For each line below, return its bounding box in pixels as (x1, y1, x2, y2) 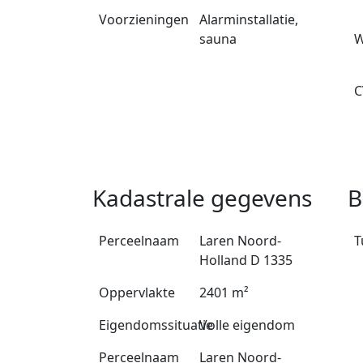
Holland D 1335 (199, 251, 293, 270)
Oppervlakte (99, 284, 175, 302)
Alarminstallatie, (199, 11, 299, 29)
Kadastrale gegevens (92, 182, 312, 214)
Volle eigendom (199, 316, 296, 335)
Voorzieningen (99, 11, 189, 29)
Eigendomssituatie (99, 316, 213, 335)
